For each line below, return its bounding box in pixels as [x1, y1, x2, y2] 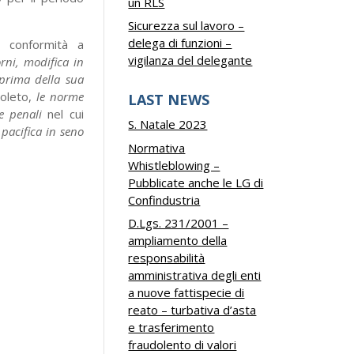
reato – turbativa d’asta [128, 302, 257, 318]
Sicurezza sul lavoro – [128, 17, 245, 33]
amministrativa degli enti [128, 267, 262, 283]
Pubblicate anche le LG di [128, 174, 264, 190]
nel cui [47, 106, 84, 122]
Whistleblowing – [128, 156, 220, 173]
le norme [36, 88, 84, 104]
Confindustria [128, 191, 201, 208]
